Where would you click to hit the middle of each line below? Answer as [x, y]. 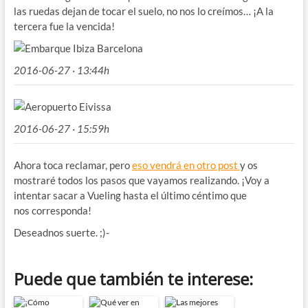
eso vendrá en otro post [186, 165]
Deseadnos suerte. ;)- [61, 233]
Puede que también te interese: [133, 279]
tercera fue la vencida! [64, 26]
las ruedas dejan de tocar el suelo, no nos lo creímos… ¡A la [143, 11]
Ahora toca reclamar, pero [73, 165]
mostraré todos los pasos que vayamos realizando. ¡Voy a [141, 180]
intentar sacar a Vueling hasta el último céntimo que [130, 196]
